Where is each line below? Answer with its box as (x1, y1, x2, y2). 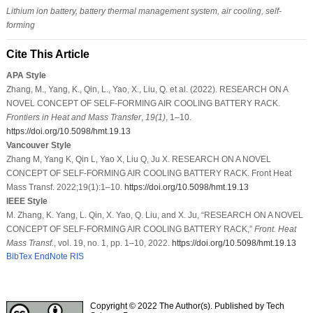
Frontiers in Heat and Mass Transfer (6, 112, 141, 122)
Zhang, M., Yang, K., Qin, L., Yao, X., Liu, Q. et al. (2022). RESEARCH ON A (6, 84, 288, 94)
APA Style (6, 70, 46, 80)
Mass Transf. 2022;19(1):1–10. (6, 182, 124, 192)
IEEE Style (6, 196, 48, 206)
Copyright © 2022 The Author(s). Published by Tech (89, 300, 284, 311)
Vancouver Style (6, 140, 71, 150)
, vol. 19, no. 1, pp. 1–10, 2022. (53, 238, 172, 248)
